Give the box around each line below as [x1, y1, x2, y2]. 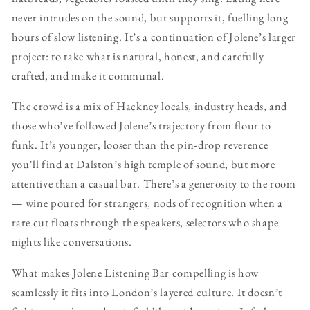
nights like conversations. [11, 234, 132, 250]
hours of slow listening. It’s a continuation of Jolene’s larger [11, 28, 297, 44]
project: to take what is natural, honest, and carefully [11, 48, 264, 64]
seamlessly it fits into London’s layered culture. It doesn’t [11, 284, 283, 300]
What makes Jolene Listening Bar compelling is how [11, 264, 259, 280]
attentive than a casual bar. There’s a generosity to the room [11, 176, 296, 192]
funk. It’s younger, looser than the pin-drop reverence [11, 137, 269, 153]
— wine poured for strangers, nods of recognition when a [11, 195, 283, 211]
